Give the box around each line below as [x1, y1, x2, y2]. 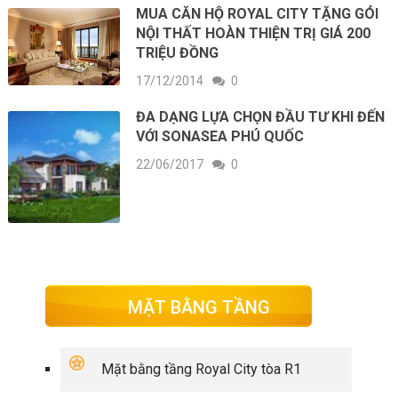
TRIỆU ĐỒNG [136, 44, 219, 61]
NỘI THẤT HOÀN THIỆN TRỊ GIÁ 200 [136, 24, 371, 42]
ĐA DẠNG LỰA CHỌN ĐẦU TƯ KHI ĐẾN [136, 107, 386, 125]
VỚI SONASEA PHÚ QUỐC [136, 127, 305, 145]
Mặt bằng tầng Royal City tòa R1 [101, 361, 302, 378]
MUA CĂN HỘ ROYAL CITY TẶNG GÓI [136, 4, 379, 22]
